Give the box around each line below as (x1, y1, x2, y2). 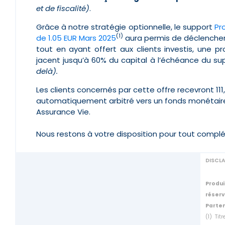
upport (186, 21, 212, 32)
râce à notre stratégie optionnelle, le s (42, 21, 187, 32)
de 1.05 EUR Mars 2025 (36, 32, 117, 43)
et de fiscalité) (36, 3, 89, 14)
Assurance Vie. (36, 106, 90, 117)
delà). (36, 65, 58, 76)
